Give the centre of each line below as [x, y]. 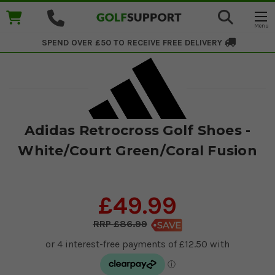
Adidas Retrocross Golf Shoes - [137, 130]
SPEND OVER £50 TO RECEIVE [101, 43]
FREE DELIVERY [194, 43]
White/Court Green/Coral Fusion [137, 150]
